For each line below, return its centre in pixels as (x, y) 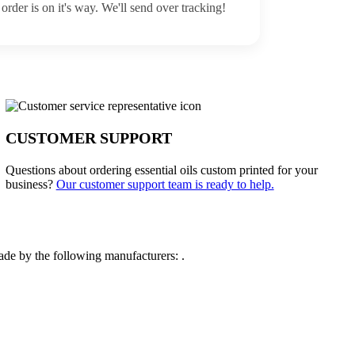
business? (31, 184)
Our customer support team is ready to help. (165, 184)
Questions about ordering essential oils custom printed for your (161, 170)
